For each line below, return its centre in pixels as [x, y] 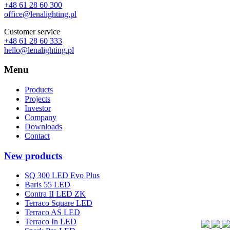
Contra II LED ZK [55, 194]
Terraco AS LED [52, 213]
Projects [37, 99]
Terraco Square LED [59, 203]
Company [41, 117]
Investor [38, 108]
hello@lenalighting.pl [39, 50]
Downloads [43, 126]
